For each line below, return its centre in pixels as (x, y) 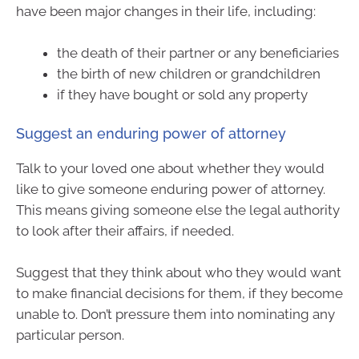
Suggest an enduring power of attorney (151, 134)
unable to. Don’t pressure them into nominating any (175, 314)
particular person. (70, 335)
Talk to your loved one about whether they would (170, 169)
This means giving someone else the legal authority (178, 210)
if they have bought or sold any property (182, 94)
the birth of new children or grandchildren (189, 73)
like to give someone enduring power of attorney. (171, 190)
